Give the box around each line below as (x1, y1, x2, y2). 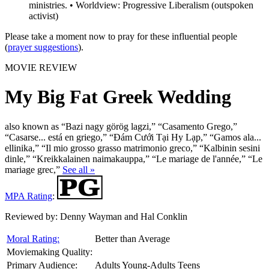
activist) (29, 11, 58, 22)
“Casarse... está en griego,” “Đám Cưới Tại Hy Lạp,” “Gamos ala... (5, 131, 261, 142)
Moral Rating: (7, 233, 59, 244)
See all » (62, 164, 95, 175)
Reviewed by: (5, 211, 58, 222)
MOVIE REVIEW (5, 62, 77, 73)
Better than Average (95, 233, 170, 244)
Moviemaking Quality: (7, 246, 92, 257)
